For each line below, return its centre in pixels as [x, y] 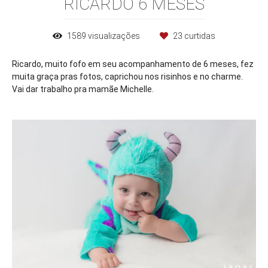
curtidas [199, 36]
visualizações [114, 36]
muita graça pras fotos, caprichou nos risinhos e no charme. [127, 77]
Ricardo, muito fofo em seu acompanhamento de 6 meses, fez [133, 64]
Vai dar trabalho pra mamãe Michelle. [83, 89]
